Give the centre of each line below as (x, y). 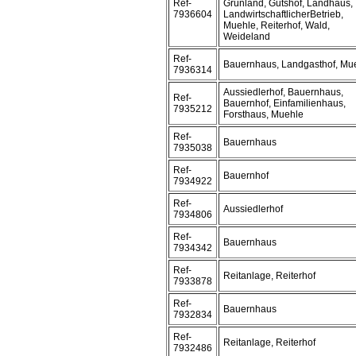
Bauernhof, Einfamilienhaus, (284, 103)
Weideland (247, 37)
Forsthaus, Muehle (263, 114)
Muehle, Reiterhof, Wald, (277, 25)
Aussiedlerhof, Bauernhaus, (283, 92)
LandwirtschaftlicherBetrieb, (283, 14)
